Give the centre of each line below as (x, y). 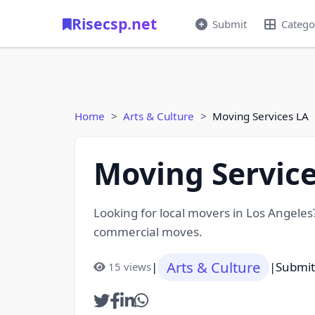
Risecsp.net (114, 24)
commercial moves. (148, 231)
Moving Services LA (261, 116)
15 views (129, 267)
